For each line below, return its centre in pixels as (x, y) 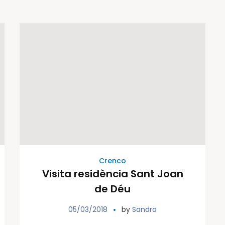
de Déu (113, 189)
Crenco (113, 161)
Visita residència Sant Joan (113, 174)
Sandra (144, 210)
